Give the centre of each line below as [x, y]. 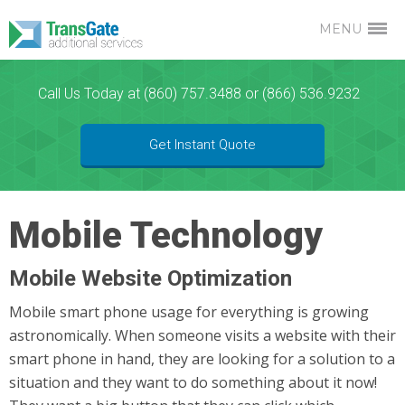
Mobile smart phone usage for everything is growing [189, 312]
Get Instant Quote [202, 145]
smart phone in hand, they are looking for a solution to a [202, 359]
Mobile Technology [166, 235]
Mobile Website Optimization [151, 278]
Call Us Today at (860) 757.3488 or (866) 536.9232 [199, 94]
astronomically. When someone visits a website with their [202, 335]
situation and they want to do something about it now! [193, 382]
